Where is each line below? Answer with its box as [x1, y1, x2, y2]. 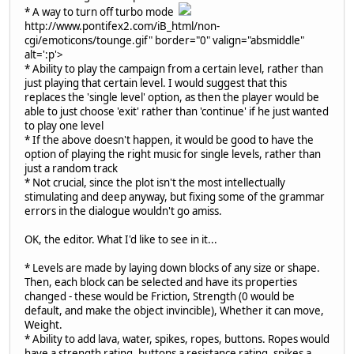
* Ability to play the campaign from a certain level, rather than [24, 62, 323, 77]
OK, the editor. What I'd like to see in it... [24, 232, 217, 247]
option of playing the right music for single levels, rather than [24, 147, 321, 162]
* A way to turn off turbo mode [24, 5, 179, 20]
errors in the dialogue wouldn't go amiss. [24, 204, 222, 219]
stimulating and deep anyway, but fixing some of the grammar [24, 190, 325, 205]
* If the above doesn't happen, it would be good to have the [24, 133, 314, 148]
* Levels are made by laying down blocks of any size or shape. [24, 261, 320, 276]
